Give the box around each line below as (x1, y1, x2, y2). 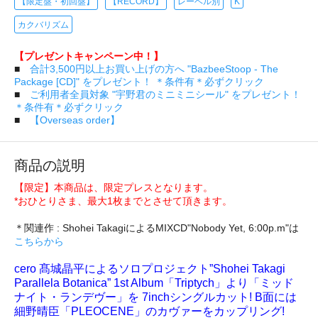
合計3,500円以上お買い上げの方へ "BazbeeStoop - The (30, 62, 278, 75)
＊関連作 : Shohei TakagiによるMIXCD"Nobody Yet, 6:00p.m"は (14, 221, 299, 234)
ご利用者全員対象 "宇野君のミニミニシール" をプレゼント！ (30, 88, 301, 100)
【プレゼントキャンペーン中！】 (14, 50, 163, 62)
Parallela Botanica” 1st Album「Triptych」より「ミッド (14, 276, 294, 289)
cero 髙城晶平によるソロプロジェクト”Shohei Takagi (14, 262, 285, 275)
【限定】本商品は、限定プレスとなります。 (14, 181, 213, 193)
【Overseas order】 (30, 114, 120, 126)
